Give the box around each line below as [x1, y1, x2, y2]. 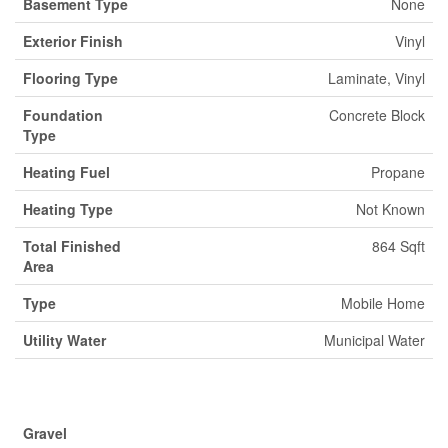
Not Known [356, 199, 425, 220]
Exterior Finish [23, 31, 123, 52]
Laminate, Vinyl [328, 68, 425, 89]
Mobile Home [341, 293, 425, 314]
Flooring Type [23, 68, 118, 89]
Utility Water [23, 330, 106, 351]
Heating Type [23, 199, 113, 220]
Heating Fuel [23, 162, 110, 183]
